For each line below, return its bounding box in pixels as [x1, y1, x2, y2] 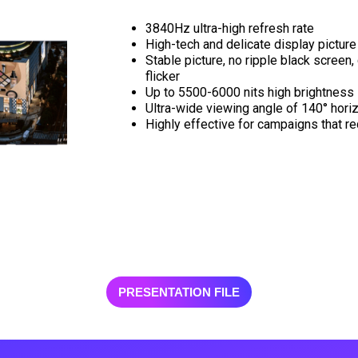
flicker [145, 68, 181, 84]
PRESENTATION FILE [118, 284, 240, 299]
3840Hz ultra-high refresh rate [145, 20, 315, 36]
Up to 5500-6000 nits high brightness [145, 84, 355, 100]
